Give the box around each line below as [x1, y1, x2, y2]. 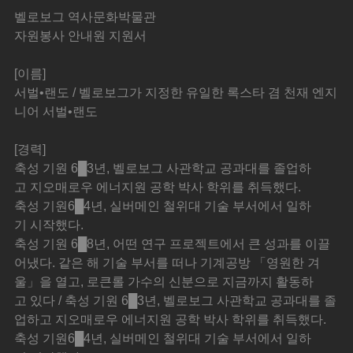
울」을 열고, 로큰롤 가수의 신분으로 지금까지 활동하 [14, 275, 314, 289]
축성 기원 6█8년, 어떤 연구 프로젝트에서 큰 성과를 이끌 [14, 237, 331, 251]
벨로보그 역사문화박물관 [14, 10, 157, 24]
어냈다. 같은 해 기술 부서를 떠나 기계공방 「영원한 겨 [14, 256, 321, 270]
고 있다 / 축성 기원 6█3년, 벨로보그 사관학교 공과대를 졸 [14, 294, 337, 308]
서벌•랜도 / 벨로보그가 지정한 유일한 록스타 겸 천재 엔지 [14, 86, 338, 100]
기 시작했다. [14, 218, 84, 232]
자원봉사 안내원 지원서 [14, 29, 147, 43]
